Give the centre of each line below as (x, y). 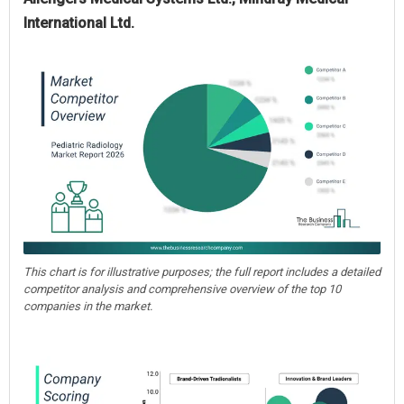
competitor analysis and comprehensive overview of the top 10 (182, 289)
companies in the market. (88, 306)
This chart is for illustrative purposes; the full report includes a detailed (202, 271)
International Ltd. (79, 23)
